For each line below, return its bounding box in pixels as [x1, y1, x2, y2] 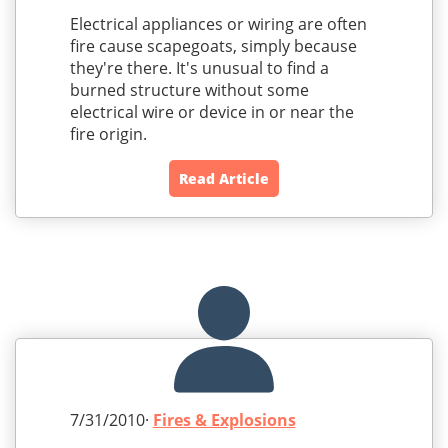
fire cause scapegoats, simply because [69, 35, 357, 58]
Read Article [179, 169, 269, 189]
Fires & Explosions [152, 409, 296, 432]
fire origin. [69, 123, 147, 146]
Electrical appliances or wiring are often [69, 13, 367, 36]
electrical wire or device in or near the [69, 101, 354, 124]
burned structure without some [69, 79, 309, 102]
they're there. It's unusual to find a [69, 57, 329, 80]
